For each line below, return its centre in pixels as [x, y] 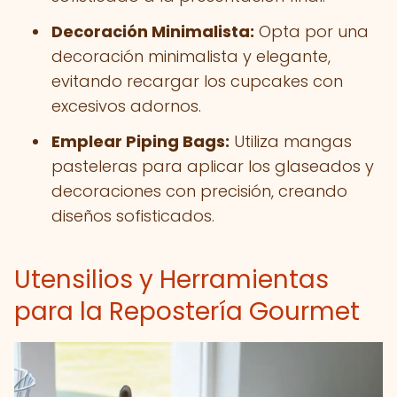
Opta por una [311, 31]
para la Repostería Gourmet [187, 311]
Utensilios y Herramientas [171, 280]
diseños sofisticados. [133, 216]
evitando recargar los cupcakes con [197, 81]
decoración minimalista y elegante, [191, 56]
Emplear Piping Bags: [140, 141]
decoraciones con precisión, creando [199, 191]
